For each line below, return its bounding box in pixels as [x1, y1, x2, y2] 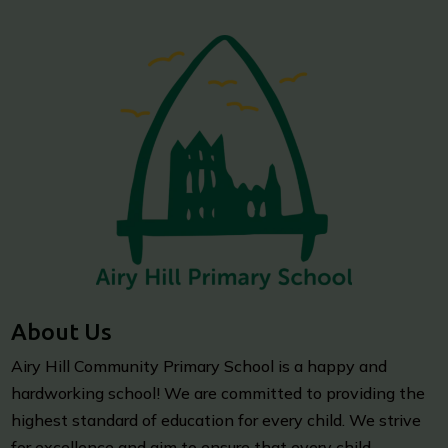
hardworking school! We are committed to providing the [11, 383, 426, 404]
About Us [11, 319, 113, 345]
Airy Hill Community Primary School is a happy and [11, 356, 388, 377]
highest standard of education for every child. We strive [11, 410, 422, 431]
